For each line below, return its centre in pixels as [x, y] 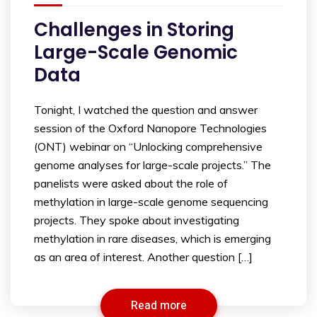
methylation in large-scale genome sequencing [151, 201]
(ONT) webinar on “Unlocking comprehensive [148, 146]
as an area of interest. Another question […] [143, 257]
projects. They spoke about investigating [137, 220]
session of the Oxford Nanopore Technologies [150, 128]
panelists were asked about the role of [131, 183]
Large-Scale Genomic [136, 52]
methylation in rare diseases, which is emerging [152, 238]
